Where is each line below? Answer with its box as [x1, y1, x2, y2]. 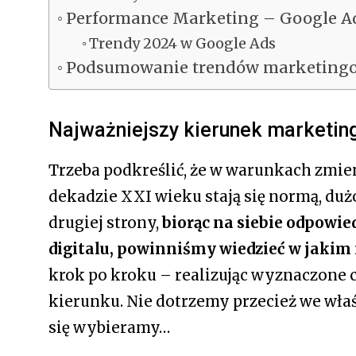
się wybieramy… [48, 318, 173, 337]
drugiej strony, [48, 213, 162, 232]
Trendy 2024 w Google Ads [89, 34, 280, 52]
